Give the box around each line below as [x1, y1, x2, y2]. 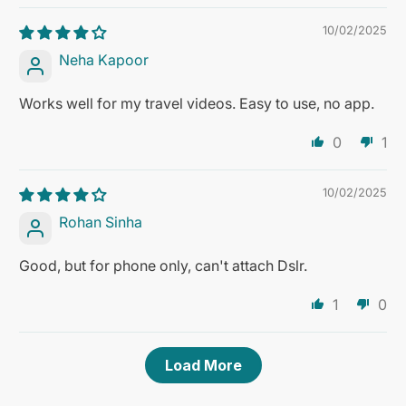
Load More [164, 356, 242, 375]
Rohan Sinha [59, 213, 143, 232]
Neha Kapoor [59, 51, 150, 70]
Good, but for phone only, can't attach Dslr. [19, 256, 308, 275]
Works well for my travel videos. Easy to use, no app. [19, 94, 375, 113]
